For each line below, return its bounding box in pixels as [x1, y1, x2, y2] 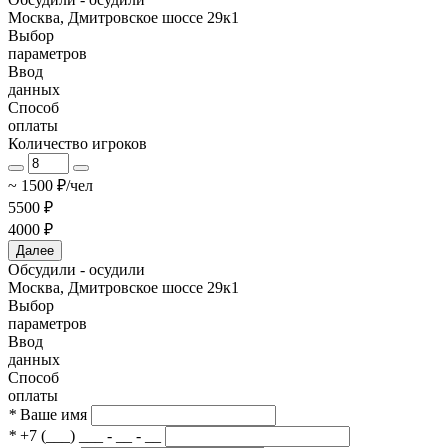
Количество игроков [8, 134, 147, 152]
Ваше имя [20, 405, 87, 423]
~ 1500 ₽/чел [8, 176, 93, 194]
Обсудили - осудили [8, 260, 145, 278]
